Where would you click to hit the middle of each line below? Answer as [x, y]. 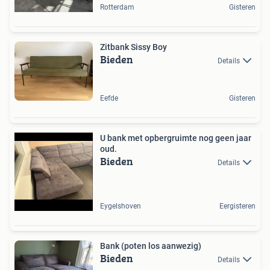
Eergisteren [237, 206]
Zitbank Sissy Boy [133, 47]
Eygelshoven [121, 206]
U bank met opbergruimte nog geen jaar [176, 138]
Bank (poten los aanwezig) [151, 246]
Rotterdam [117, 7]
